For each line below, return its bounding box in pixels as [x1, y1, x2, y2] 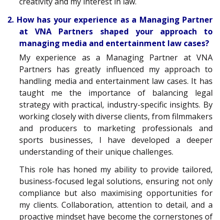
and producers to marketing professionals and [19, 122, 213, 134]
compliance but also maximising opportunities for [19, 188, 213, 199]
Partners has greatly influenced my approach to [19, 63, 213, 75]
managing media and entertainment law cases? [19, 37, 209, 49]
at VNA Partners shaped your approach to [19, 26, 213, 37]
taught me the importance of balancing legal [19, 87, 213, 98]
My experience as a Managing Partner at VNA [19, 52, 213, 63]
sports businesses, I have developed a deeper [19, 134, 213, 145]
